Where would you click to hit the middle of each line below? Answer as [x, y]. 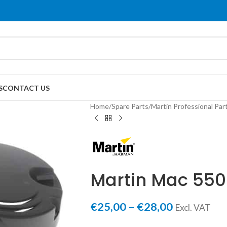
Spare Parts [130, 106]
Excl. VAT [193, 207]
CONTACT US [26, 88]
